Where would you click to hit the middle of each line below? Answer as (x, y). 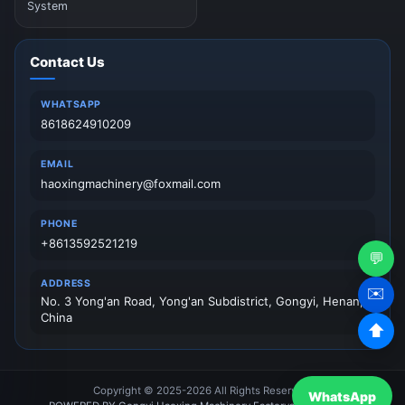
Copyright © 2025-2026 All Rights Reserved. (202, 390)
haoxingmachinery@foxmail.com (131, 183)
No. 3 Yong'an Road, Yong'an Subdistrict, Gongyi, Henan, (202, 301)
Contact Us (67, 61)
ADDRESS (66, 283)
